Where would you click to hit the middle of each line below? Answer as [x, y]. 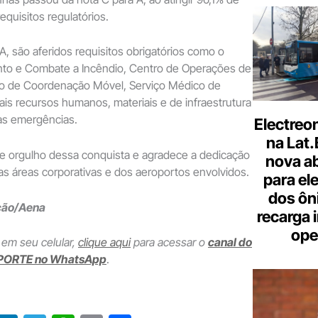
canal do [230, 242]
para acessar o [169, 242]
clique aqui [104, 242]
